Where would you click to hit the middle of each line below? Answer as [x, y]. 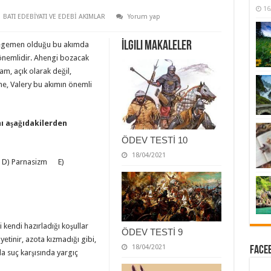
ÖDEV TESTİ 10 [154, 140]
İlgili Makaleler [156, 46]
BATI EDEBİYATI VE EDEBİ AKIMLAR [54, 17]
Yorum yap [144, 17]
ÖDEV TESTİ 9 [152, 232]
